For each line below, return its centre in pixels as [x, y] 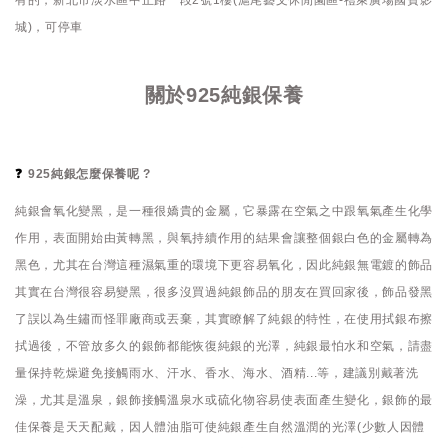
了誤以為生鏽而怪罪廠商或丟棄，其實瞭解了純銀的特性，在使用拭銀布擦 [224, 318]
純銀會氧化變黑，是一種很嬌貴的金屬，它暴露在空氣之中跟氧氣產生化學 [224, 210]
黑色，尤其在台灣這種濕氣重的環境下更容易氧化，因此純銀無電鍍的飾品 [224, 264]
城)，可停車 [49, 27]
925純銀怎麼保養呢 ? [90, 173]
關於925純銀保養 [224, 94]
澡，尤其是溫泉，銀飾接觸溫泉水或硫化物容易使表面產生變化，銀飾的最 [224, 399]
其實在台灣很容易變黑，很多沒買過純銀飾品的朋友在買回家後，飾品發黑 [224, 291]
